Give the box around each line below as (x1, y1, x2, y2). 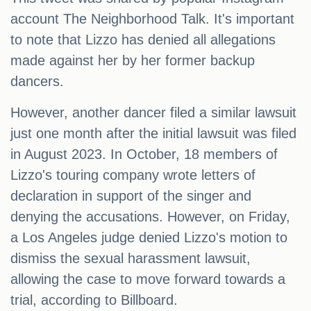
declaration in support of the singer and (10, 188, 251, 204)
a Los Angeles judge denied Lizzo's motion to (10, 230, 287, 246)
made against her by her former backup (10, 53, 255, 69)
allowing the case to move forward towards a (10, 271, 285, 287)
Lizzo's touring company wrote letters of (10, 167, 255, 183)
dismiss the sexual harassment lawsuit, (10, 251, 251, 267)
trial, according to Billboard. (10, 292, 178, 308)
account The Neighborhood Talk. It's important (10, 11, 294, 27)
